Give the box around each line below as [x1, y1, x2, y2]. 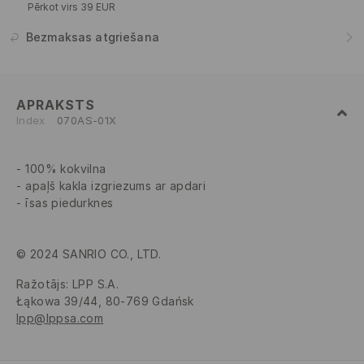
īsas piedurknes [25, 196, 114, 210]
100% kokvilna [25, 162, 106, 176]
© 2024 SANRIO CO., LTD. [16, 247, 162, 262]
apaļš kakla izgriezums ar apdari [25, 179, 206, 193]
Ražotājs [16, 277, 67, 292]
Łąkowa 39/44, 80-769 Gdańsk [16, 294, 194, 309]
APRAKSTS [16, 97, 95, 114]
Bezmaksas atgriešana [26, 30, 159, 45]
